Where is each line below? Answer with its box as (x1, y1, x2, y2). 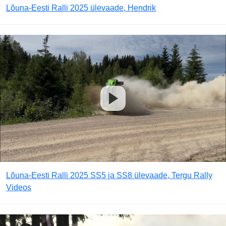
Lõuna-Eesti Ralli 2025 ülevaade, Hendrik (6, 4, 156, 12)
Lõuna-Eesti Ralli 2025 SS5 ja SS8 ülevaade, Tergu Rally (6, 171, 212, 180)
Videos (6, 183, 31, 192)
